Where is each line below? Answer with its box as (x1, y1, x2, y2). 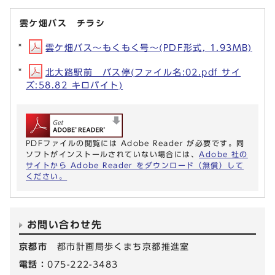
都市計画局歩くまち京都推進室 (56, 242, 190, 252)
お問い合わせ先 (27, 220, 103, 230)
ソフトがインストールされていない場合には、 (26, 150, 199, 158)
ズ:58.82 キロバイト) (26, 80, 123, 90)
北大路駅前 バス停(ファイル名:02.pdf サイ (45, 68, 241, 77)
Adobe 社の (199, 150, 248, 158)
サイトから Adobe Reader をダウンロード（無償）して (26, 161, 244, 169)
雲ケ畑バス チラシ (20, 18, 105, 28)
